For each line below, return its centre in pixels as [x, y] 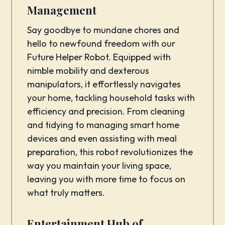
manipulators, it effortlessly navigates [104, 84]
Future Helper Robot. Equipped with [99, 57]
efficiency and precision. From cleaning [106, 111]
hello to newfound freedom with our [101, 43]
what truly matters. [66, 192]
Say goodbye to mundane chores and [103, 30]
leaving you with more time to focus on [106, 179]
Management [62, 10]
